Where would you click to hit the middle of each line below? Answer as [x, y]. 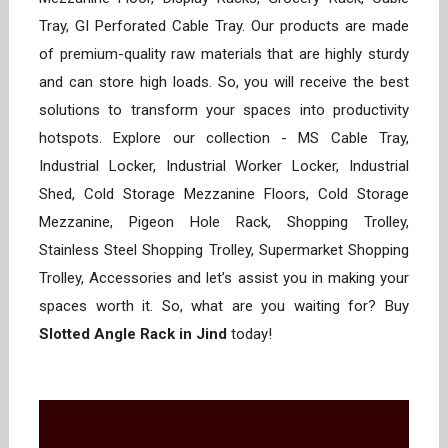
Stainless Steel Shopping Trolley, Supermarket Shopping [224, 250]
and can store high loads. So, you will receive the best [224, 82]
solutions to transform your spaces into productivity [224, 110]
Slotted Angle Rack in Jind [135, 334]
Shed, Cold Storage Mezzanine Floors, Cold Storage [224, 194]
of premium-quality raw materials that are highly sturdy [224, 54]
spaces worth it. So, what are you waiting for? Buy [224, 306]
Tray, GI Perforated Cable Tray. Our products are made [224, 26]
